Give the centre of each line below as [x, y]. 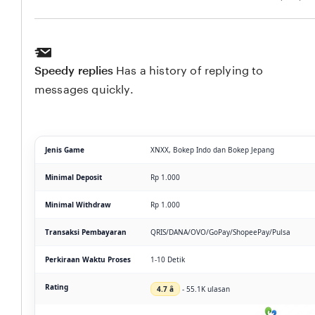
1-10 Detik [168, 259]
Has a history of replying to [190, 70]
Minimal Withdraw [78, 204]
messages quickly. [84, 89]
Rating [57, 287]
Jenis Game [65, 149]
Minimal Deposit [73, 177]
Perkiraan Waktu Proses [88, 259]
